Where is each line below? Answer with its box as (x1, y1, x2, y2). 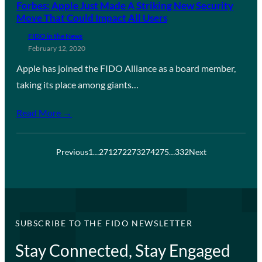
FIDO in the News (28, 31, 82, 40)
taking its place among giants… (16, 78, 139, 90)
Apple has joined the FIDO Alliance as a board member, (16, 62, 236, 74)
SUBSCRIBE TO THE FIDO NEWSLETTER (15, 218, 193, 228)
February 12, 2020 (28, 43, 85, 53)
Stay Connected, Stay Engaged (15, 240, 230, 260)
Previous (56, 146, 88, 157)
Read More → (16, 106, 72, 118)
